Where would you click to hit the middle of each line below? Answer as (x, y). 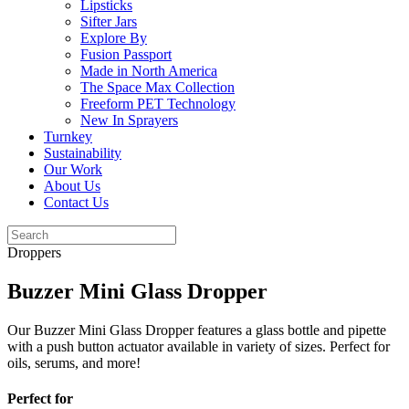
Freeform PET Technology (158, 104)
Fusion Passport (126, 54)
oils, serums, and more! (74, 362)
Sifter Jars (109, 21)
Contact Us (76, 202)
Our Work (73, 169)
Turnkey (68, 136)
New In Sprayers (129, 120)
